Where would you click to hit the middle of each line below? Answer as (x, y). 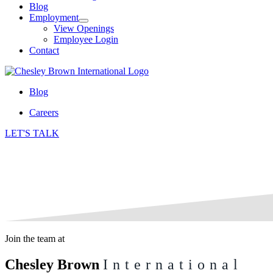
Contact (44, 50)
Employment (54, 17)
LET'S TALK (32, 133)
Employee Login (86, 39)
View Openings (84, 28)
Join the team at (35, 239)
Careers (44, 112)
